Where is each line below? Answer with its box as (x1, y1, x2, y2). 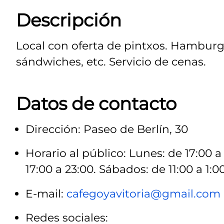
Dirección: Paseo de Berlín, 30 (25, 122, 188, 135)
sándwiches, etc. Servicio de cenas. (16, 55, 206, 68)
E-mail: (25, 186, 66, 200)
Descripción (16, 9, 121, 31)
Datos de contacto (16, 92, 176, 114)
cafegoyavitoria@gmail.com (66, 186, 220, 200)
